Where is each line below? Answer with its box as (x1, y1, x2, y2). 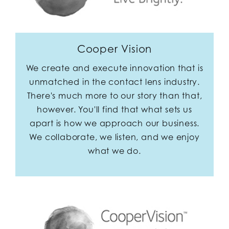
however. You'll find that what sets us (37, 104, 192, 114)
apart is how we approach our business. (29, 118, 200, 128)
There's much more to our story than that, (27, 90, 202, 101)
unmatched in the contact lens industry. (29, 76, 200, 87)
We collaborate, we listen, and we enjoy (29, 131, 200, 142)
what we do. (88, 145, 141, 156)
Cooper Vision (77, 42, 152, 55)
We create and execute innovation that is (26, 62, 203, 73)
